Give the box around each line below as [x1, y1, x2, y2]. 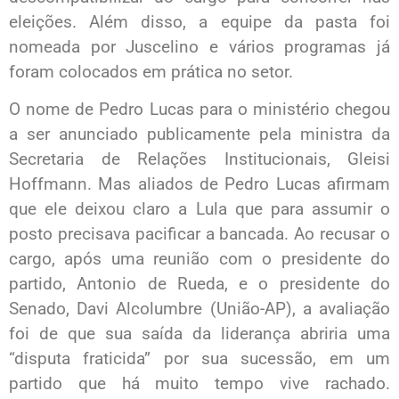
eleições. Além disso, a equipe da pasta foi [9, 11, 390, 32]
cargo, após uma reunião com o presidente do [9, 248, 390, 269]
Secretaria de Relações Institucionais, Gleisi [9, 149, 390, 169]
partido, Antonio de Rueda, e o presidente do [9, 273, 390, 294]
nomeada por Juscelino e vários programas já [9, 36, 390, 57]
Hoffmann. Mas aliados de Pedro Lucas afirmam [9, 174, 390, 194]
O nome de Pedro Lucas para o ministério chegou [9, 99, 390, 119]
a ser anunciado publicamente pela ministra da [9, 124, 390, 144]
